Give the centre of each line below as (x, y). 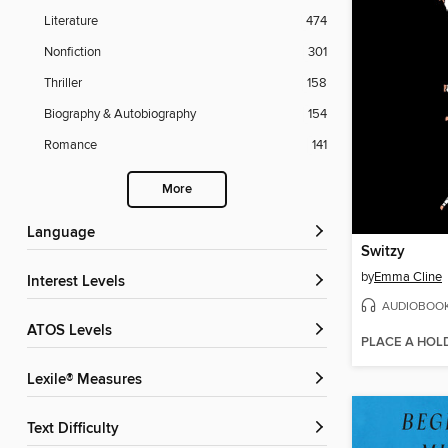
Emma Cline (408, 276)
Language (65, 233)
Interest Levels (78, 282)
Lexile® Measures (88, 380)
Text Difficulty (76, 429)
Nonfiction (72, 52)
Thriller (63, 83)
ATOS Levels (74, 331)
